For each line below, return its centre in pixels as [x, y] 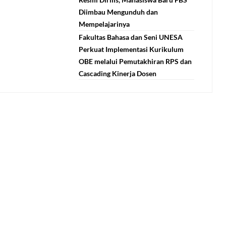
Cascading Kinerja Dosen [118, 73]
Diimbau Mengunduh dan [119, 12]
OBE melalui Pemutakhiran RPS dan [135, 61]
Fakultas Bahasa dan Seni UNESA [131, 37]
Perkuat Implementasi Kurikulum [131, 49]
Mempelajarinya [104, 24]
